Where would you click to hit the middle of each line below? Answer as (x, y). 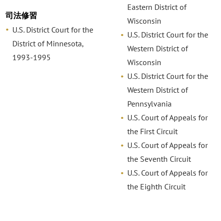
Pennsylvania (149, 104)
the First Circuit (152, 131)
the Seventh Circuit (159, 159)
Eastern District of (157, 7)
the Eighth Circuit (156, 187)
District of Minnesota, (48, 43)
